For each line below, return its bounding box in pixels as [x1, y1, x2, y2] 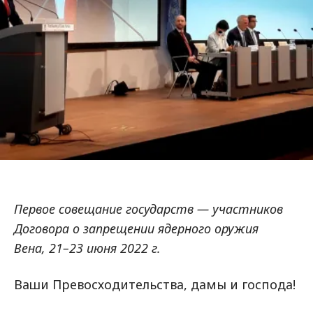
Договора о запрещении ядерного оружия [14, 220, 259, 237]
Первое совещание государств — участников [14, 201, 283, 217]
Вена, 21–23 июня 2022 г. [14, 240, 161, 256]
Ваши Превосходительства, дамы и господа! [14, 276, 296, 293]
